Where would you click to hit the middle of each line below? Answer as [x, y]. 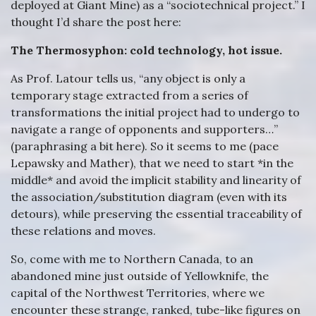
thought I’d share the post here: [96, 22]
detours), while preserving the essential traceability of [156, 214]
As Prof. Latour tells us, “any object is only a [128, 78]
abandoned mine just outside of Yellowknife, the [140, 276]
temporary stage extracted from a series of [129, 95]
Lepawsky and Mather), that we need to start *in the [152, 163]
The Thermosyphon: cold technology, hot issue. [146, 50]
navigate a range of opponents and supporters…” [144, 129]
